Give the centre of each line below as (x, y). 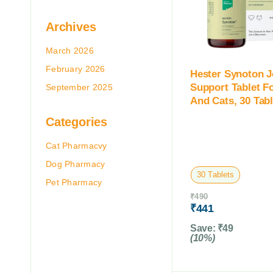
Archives (71, 27)
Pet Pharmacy (74, 182)
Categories (76, 122)
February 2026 (76, 69)
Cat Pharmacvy (76, 145)
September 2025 (79, 87)
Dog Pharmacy (76, 164)
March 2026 (70, 50)
